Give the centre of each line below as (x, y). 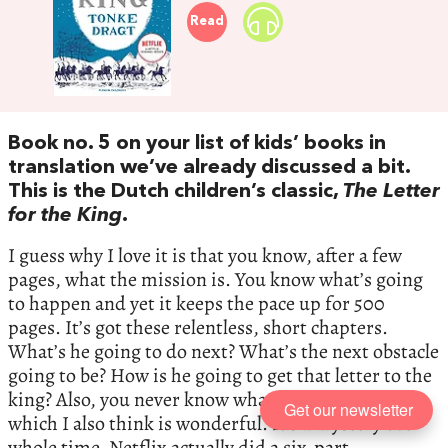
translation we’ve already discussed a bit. (209, 167)
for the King (65, 215)
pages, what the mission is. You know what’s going (215, 279)
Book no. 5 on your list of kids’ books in (197, 143)
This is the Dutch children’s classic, (175, 191)
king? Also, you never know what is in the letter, (202, 399)
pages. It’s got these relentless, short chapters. (198, 327)
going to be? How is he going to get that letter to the (220, 375)
